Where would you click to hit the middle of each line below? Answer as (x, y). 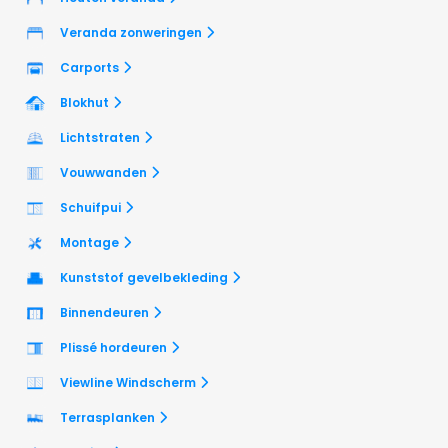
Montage (89, 242)
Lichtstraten (100, 137)
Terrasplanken (107, 417)
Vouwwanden (103, 172)
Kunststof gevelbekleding (144, 277)
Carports (89, 67)
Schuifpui (90, 207)
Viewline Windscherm (128, 382)
